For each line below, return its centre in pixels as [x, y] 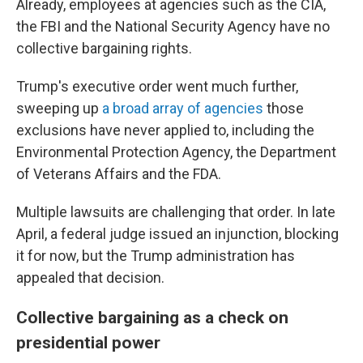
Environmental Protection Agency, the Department [176, 152]
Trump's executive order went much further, [157, 86]
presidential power [88, 342]
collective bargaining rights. [104, 48]
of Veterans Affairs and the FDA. [119, 174]
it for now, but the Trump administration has [156, 256]
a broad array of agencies [183, 108]
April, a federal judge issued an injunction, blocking [177, 234]
